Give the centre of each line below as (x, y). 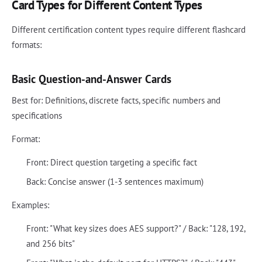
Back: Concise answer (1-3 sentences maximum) (115, 182)
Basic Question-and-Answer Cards (92, 79)
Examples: (30, 205)
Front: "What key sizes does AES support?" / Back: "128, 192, (135, 229)
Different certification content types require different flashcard (129, 30)
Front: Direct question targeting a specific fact (111, 163)
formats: (27, 45)
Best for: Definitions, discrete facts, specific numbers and (116, 101)
